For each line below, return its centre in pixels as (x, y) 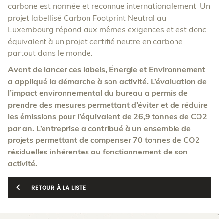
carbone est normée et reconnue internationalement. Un (109, 6)
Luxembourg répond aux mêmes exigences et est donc (107, 30)
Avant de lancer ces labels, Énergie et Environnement (107, 70)
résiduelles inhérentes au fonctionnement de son (98, 152)
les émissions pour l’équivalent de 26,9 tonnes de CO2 (108, 117)
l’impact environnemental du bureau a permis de (98, 93)
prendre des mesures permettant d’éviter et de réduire (108, 105)
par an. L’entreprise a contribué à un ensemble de (99, 128)
